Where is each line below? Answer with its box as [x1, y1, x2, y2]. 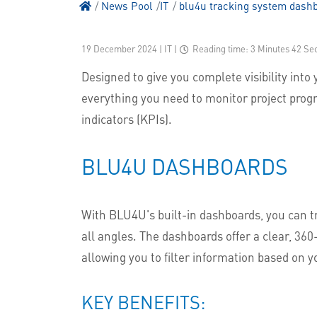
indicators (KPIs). [81, 110, 172, 127]
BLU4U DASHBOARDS [81, 152, 293, 180]
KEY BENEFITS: [81, 289, 210, 313]
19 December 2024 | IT [81, 42, 174, 54]
